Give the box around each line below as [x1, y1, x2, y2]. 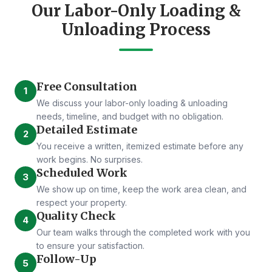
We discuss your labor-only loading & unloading [36, 98, 228, 108]
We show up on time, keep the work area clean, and [36, 184, 246, 194]
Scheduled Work [36, 166, 127, 180]
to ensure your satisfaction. [36, 240, 144, 251]
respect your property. [36, 197, 127, 208]
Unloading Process [61, 19, 211, 39]
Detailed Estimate [36, 123, 137, 137]
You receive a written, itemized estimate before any [36, 141, 243, 151]
